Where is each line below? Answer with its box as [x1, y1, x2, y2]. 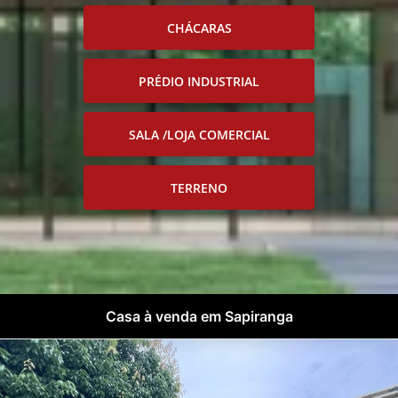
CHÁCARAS [166, 19, 232, 36]
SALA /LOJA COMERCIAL [128, 125, 270, 143]
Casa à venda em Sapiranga [105, 307, 293, 326]
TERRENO [171, 179, 227, 196]
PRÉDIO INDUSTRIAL [139, 72, 259, 90]
